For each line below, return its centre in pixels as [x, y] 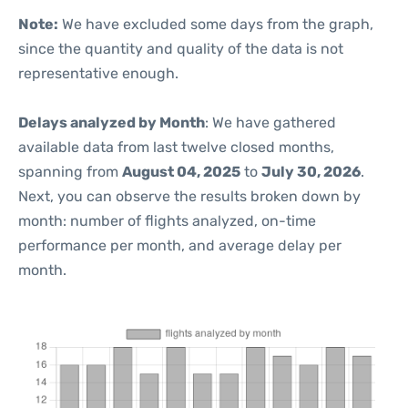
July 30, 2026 [311, 172]
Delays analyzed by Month [112, 122]
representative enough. [98, 73]
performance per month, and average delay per [180, 245]
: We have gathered [270, 122]
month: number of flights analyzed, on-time [167, 221]
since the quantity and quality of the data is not [181, 49]
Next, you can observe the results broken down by [189, 196]
